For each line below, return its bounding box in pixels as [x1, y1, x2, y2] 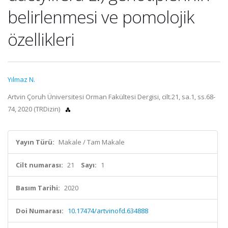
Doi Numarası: [16, 206, 64, 215]
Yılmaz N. [8, 75, 35, 84]
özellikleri [8, 27, 74, 51]
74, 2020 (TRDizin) [8, 104, 62, 113]
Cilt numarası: [16, 160, 63, 169]
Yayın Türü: [16, 137, 54, 147]
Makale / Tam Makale [59, 137, 125, 147]
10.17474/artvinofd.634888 [68, 206, 148, 215]
